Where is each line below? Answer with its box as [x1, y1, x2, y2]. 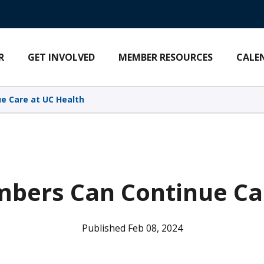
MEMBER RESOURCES [118, 51, 213, 64]
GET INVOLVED [28, 51, 95, 64]
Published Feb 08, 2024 [81, 222, 183, 235]
